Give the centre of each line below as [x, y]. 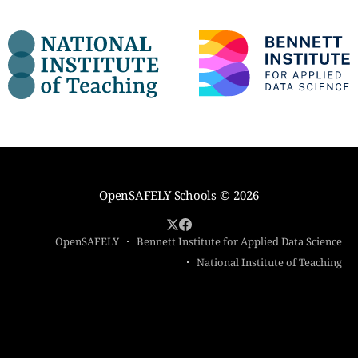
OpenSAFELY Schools [158, 195]
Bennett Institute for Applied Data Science [239, 241]
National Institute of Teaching [269, 262]
